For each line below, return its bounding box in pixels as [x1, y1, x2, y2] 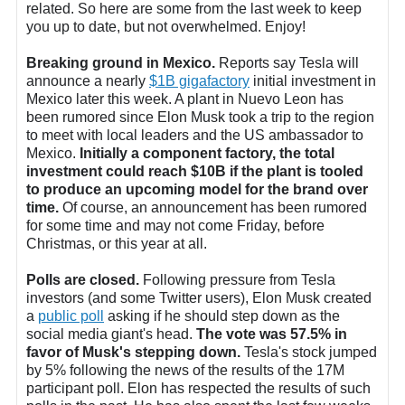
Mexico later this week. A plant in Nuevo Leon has [26, 91, 344, 108]
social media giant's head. [26, 326, 196, 343]
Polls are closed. [26, 272, 139, 288]
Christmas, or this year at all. [26, 236, 207, 252]
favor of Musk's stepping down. [26, 344, 240, 361]
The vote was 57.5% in [196, 326, 347, 343]
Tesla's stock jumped [240, 344, 377, 361]
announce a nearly [26, 73, 149, 89]
